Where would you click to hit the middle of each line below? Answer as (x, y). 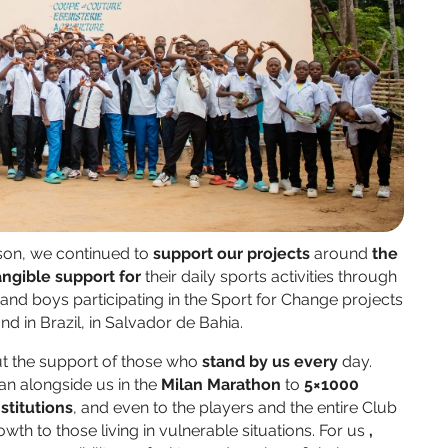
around (343, 254)
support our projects (233, 254)
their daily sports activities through (271, 277)
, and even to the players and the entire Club (235, 408)
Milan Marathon (221, 385)
